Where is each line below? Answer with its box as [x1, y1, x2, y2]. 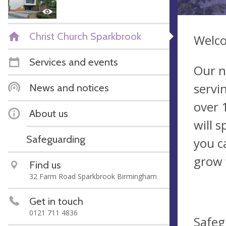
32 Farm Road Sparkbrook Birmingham [29, 171, 157, 181]
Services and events [29, 55, 118, 68]
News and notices [29, 81, 109, 94]
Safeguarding [26, 132, 85, 145]
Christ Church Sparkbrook [29, 29, 141, 42]
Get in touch [29, 194, 83, 207]
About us [29, 106, 68, 120]
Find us [29, 158, 61, 171]
